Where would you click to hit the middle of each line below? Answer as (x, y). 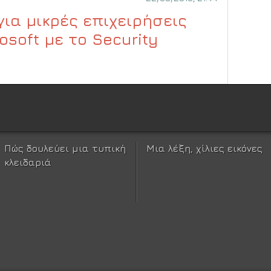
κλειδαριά (28, 162)
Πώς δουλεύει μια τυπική (65, 148)
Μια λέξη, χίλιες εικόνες (205, 148)
